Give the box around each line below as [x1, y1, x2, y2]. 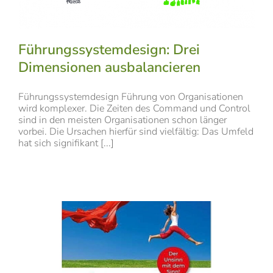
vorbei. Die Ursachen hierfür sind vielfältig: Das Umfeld [18, 125, 253, 139]
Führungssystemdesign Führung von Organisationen [18, 90, 243, 104]
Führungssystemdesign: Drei [18, 40, 200, 60]
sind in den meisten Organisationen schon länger [18, 113, 227, 127]
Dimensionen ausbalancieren [18, 58, 200, 77]
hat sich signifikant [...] [18, 136, 114, 151]
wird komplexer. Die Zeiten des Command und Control [18, 102, 250, 116]
